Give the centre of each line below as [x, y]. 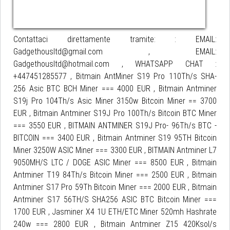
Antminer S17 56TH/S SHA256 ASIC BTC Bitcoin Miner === [115, 199]
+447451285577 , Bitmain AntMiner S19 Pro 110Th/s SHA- [115, 76]
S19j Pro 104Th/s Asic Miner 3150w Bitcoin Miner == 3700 [115, 101]
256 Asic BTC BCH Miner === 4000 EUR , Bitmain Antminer [115, 89]
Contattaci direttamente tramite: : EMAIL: [115, 39]
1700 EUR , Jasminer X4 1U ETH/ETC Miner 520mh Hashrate [115, 212]
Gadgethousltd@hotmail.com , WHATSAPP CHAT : [115, 64]
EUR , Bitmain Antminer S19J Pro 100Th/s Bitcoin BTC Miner [115, 113]
